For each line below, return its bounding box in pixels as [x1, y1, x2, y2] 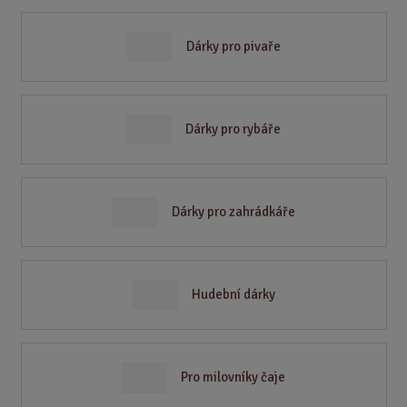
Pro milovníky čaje [181, 369, 285, 386]
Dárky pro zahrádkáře [171, 203, 295, 221]
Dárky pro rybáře [185, 121, 281, 138]
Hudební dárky [191, 286, 275, 303]
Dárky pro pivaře [185, 38, 281, 55]
